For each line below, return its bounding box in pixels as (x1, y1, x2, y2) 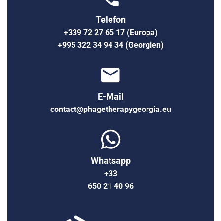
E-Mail (97, 91, 124, 102)
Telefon (95, 14, 126, 25)
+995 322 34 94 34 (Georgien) (57, 40, 164, 50)
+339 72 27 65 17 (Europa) (63, 27, 158, 37)
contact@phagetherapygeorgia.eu (50, 104, 171, 114)
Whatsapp (90, 155, 131, 166)
